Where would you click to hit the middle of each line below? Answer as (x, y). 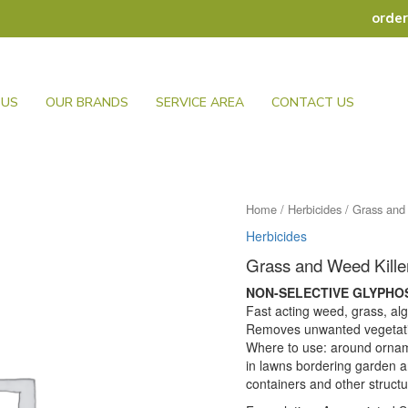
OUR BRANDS (87, 102)
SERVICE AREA (199, 102)
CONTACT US (312, 102)
